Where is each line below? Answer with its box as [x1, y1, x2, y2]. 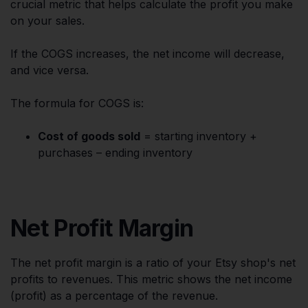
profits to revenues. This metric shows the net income [10, 272, 292, 287]
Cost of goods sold [38, 129, 140, 144]
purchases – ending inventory [38, 146, 192, 160]
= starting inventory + [140, 129, 257, 144]
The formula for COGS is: [10, 96, 144, 111]
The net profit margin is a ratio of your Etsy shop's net [10, 256, 296, 270]
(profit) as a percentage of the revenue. [10, 289, 218, 303]
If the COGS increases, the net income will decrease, [10, 47, 285, 61]
